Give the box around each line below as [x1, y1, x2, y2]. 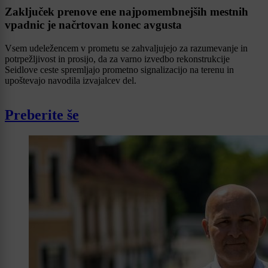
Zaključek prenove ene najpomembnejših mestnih [5, 5, 248, 18]
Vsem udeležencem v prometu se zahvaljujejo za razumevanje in [5, 42, 248, 53]
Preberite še [5, 107, 79, 123]
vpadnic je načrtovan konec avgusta [5, 18, 182, 31]
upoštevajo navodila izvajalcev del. [5, 75, 136, 86]
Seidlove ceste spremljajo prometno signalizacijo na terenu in [5, 64, 234, 75]
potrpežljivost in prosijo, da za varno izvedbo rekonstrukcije [5, 53, 230, 64]
